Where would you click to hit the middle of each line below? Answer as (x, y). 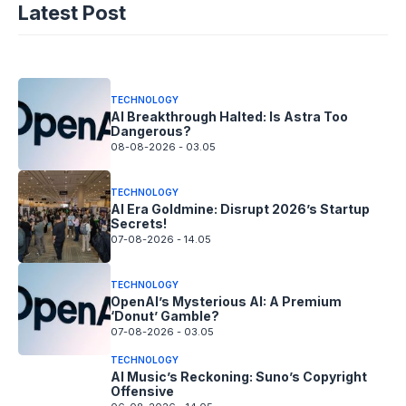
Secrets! (139, 224)
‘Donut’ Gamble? (165, 316)
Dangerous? (151, 131)
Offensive (142, 391)
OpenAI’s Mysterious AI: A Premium (226, 302)
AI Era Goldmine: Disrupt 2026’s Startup (240, 209)
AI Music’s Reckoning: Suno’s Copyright (239, 376)
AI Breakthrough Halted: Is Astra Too (229, 117)
